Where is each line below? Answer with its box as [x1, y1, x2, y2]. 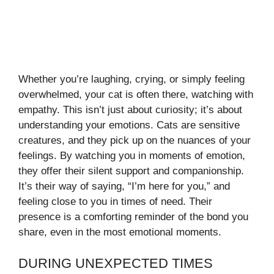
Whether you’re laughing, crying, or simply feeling [18, 73, 245, 86]
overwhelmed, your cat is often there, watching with [18, 89, 253, 101]
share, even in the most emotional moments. [18, 226, 221, 239]
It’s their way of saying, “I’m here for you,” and [18, 180, 230, 193]
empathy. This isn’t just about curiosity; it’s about [18, 104, 242, 116]
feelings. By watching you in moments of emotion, [18, 150, 245, 162]
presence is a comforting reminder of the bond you [18, 211, 248, 223]
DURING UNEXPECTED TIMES [18, 255, 213, 271]
